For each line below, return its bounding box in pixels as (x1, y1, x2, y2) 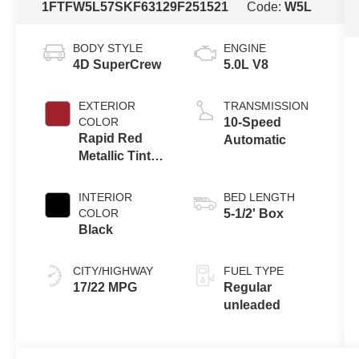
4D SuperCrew (73, 57, 162, 71)
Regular (223, 280, 272, 294)
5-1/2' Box (223, 206, 284, 220)
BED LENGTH (223, 190, 295, 204)
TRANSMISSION (223, 99, 309, 112)
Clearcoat (79, 166, 138, 180)
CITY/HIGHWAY (73, 264, 154, 277)
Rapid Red (79, 131, 143, 145)
